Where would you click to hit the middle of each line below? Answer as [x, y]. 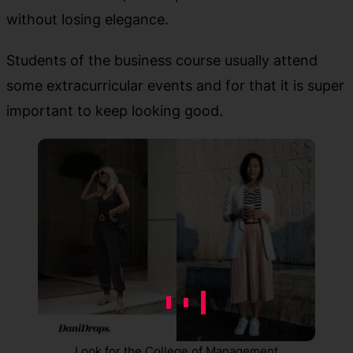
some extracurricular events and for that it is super [175, 85]
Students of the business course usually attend [162, 60]
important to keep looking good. [115, 111]
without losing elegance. [87, 19]
